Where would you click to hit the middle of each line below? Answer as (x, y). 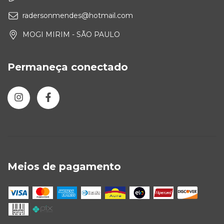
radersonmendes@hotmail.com (78, 16)
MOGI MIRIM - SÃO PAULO (71, 35)
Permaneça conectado (68, 67)
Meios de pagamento (64, 166)
